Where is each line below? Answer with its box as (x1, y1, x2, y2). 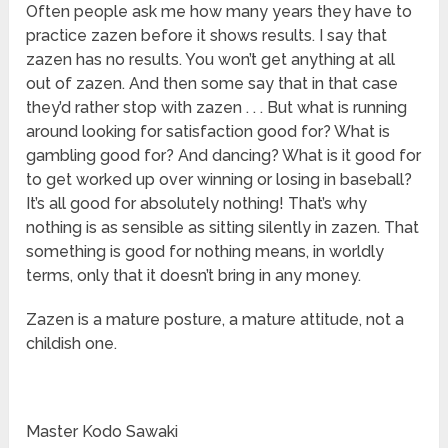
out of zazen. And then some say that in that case (26, 74, 399, 94)
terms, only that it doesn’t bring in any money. (26, 266, 362, 286)
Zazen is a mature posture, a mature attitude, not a (26, 310, 405, 330)
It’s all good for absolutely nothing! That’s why (26, 194, 368, 214)
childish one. (26, 334, 118, 354)
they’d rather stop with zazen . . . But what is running (26, 98, 408, 118)
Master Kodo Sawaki (26, 422, 179, 442)
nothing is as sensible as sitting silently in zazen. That (26, 218, 420, 238)
